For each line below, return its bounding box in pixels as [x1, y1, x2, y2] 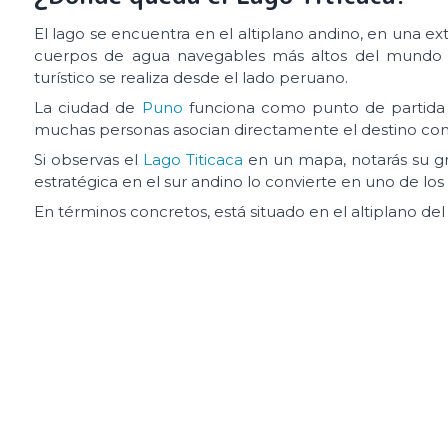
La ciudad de [34, 97, 142, 117]
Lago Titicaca [143, 149, 243, 169]
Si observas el [34, 149, 143, 169]
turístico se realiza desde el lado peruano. [34, 67, 348, 87]
